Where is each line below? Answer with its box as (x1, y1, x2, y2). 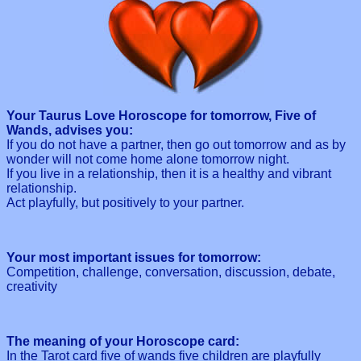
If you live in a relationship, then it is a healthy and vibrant (6, 166, 331, 180)
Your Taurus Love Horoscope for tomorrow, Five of (6, 108, 316, 122)
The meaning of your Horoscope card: (6, 334, 239, 348)
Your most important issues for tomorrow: (6, 250, 261, 264)
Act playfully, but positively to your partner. (6, 195, 244, 210)
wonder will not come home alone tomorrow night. (6, 151, 289, 166)
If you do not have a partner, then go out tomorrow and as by (6, 137, 346, 151)
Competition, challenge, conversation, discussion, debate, (6, 264, 335, 279)
